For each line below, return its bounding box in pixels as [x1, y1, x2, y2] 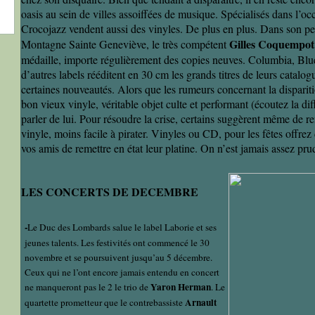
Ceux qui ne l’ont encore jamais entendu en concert [25, 266, 219, 279]
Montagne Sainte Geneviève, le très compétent [21, 37, 226, 52]
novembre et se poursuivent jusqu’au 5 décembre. [25, 251, 212, 264]
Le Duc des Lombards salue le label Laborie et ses [27, 221, 217, 234]
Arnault [185, 295, 217, 310]
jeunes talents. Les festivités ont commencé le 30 [25, 236, 210, 250]
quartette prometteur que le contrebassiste [25, 296, 183, 309]
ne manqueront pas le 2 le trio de [25, 281, 148, 294]
